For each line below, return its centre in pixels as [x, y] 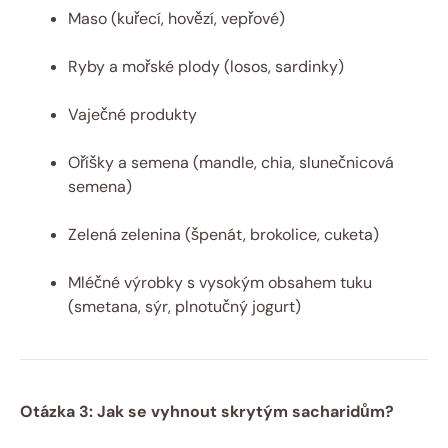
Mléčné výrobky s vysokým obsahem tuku [220, 282]
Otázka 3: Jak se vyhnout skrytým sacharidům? [207, 411]
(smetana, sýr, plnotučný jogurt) [184, 306]
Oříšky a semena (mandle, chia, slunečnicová [231, 162]
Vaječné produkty [132, 114]
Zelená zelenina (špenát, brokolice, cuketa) [223, 234]
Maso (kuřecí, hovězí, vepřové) [176, 18]
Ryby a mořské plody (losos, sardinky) [206, 66]
